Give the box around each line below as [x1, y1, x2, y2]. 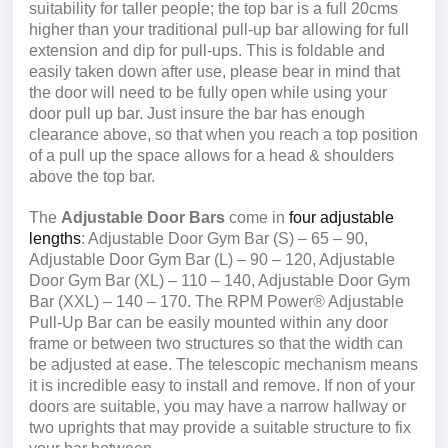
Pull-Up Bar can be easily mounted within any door [29, 314, 388, 332]
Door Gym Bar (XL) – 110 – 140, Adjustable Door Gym [29, 272, 410, 290]
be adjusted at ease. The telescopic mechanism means [29, 356, 418, 374]
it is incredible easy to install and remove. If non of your [29, 377, 415, 395]
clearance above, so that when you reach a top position [29, 126, 418, 143]
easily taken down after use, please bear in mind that [29, 63, 400, 80]
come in [225, 209, 289, 227]
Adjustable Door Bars [61, 209, 225, 227]
